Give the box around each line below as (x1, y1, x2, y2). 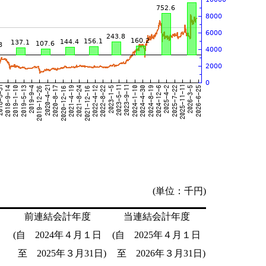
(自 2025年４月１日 (112, 230, 201, 240)
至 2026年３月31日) (107, 248, 205, 259)
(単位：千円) (153, 186, 206, 197)
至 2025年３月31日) (8, 248, 106, 259)
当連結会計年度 (123, 211, 190, 222)
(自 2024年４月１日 (13, 230, 102, 240)
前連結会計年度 (24, 211, 91, 222)
